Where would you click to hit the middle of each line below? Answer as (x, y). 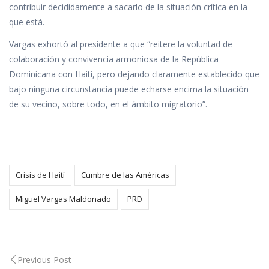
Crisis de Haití (40, 174)
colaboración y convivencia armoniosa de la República (114, 59)
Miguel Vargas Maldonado (63, 198)
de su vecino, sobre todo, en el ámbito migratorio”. (108, 104)
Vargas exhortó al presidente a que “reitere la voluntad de (121, 44)
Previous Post (44, 259)
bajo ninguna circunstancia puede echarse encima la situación (129, 89)
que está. (27, 22)
